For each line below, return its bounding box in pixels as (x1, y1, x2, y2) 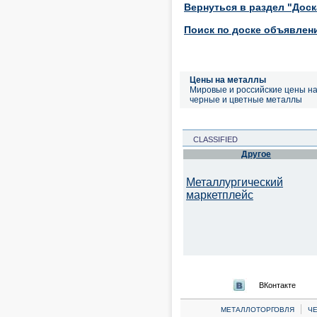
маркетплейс (186, 189, 253, 201)
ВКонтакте (259, 281, 296, 289)
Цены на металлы (190, 75, 266, 85)
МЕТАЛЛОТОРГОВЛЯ (221, 306, 294, 313)
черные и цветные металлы (190, 95, 302, 105)
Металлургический (186, 176, 283, 188)
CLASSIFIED (185, 135, 238, 144)
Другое (241, 149, 271, 159)
